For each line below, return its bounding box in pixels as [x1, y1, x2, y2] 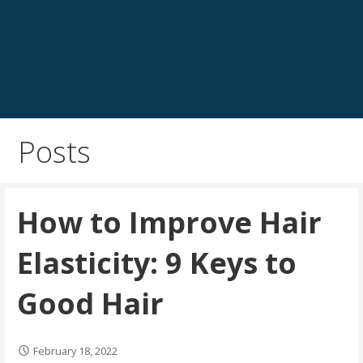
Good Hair [16, 283, 164, 323]
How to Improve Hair [16, 202, 322, 242]
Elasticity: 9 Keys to [16, 242, 297, 283]
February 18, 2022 [32, 343, 117, 358]
